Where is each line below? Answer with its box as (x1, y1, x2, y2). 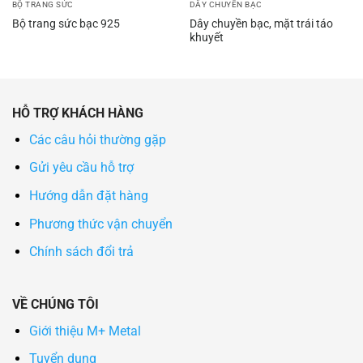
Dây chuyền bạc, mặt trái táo (189, 16, 333, 30)
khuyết (189, 30, 224, 44)
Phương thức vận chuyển (28, 216, 173, 232)
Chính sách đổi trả (28, 244, 134, 260)
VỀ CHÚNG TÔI (12, 296, 99, 312)
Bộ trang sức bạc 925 (11, 17, 120, 31)
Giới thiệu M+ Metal (28, 322, 141, 339)
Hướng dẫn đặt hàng (28, 188, 148, 203)
